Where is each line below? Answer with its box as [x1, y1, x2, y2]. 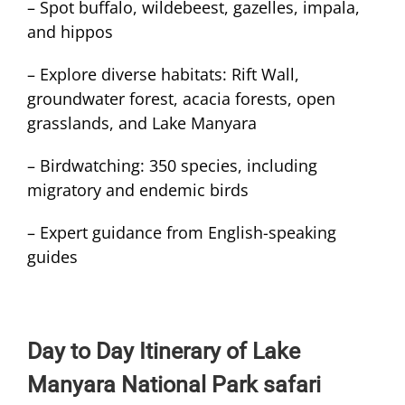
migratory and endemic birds [27, 178, 249, 201]
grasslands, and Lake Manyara [27, 111, 257, 134]
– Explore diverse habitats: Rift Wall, [27, 62, 299, 85]
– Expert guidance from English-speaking [27, 221, 336, 243]
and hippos [27, 20, 113, 42]
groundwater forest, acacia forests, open [27, 87, 335, 109]
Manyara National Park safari [27, 371, 321, 398]
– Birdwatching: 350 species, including [27, 154, 317, 176]
